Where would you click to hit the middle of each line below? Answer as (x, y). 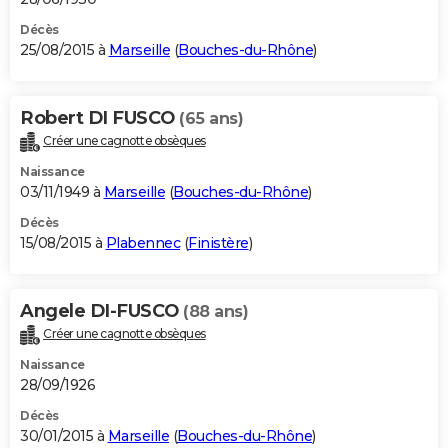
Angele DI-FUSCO (101, 310)
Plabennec (142, 242)
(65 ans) (211, 118)
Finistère (218, 242)
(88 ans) (215, 311)
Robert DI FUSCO (99, 117)
